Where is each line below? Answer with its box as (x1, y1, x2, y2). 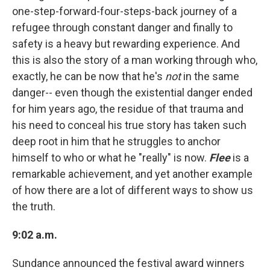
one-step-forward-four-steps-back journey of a (12, 4, 237, 17)
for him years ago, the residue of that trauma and (12, 102, 243, 115)
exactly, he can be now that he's (12, 69, 165, 83)
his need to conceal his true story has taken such (12, 118, 246, 131)
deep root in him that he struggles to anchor (12, 134, 221, 148)
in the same (183, 69, 239, 83)
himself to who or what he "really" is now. (12, 151, 209, 164)
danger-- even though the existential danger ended (12, 86, 253, 99)
